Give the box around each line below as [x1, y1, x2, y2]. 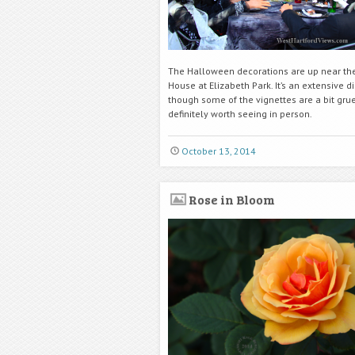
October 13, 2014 [181, 144, 256, 157]
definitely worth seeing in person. [168, 107, 312, 120]
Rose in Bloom [188, 190, 275, 208]
